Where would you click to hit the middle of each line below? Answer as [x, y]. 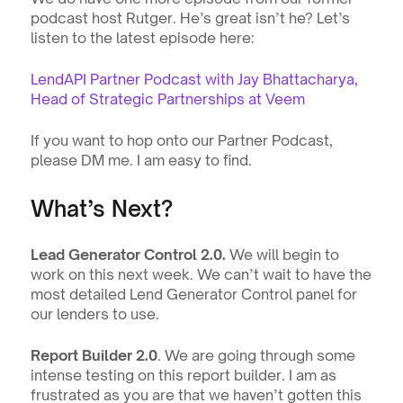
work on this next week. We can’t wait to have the [201, 274]
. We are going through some [256, 355]
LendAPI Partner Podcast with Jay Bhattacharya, [194, 79]
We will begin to [284, 255]
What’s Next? [101, 209]
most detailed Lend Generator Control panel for [193, 294]
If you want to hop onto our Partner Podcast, [181, 140]
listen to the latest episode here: [142, 38]
